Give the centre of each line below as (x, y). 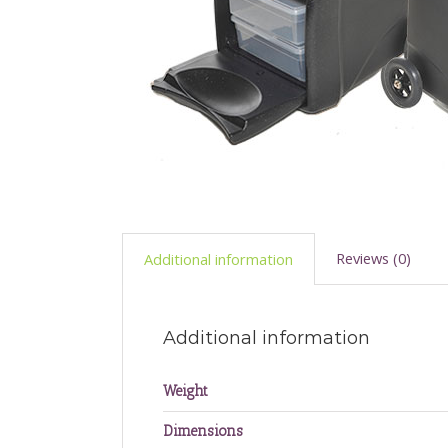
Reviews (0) (373, 258)
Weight (185, 390)
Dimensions (203, 430)
